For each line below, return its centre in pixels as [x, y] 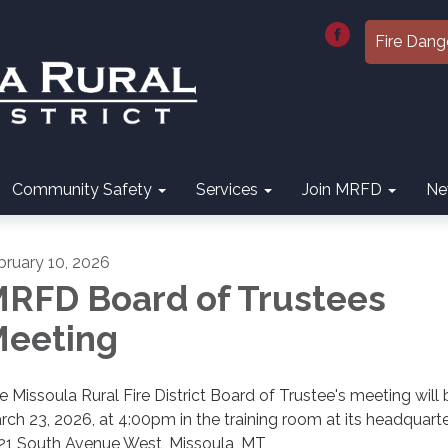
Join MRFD [342, 189]
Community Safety [82, 189]
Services [227, 189]
